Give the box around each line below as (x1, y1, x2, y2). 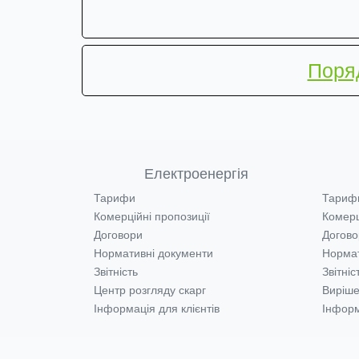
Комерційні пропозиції (94, 210, 210, 223)
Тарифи (94, 192, 135, 204)
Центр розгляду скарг (94, 284, 206, 296)
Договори (94, 228, 143, 241)
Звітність (94, 265, 138, 278)
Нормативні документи (94, 247, 213, 260)
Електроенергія (143, 166, 248, 182)
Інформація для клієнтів (94, 302, 220, 315)
